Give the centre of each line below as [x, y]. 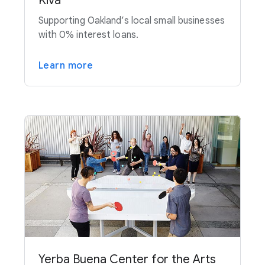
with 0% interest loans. [88, 35]
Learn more [66, 66]
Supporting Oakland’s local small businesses [131, 21]
